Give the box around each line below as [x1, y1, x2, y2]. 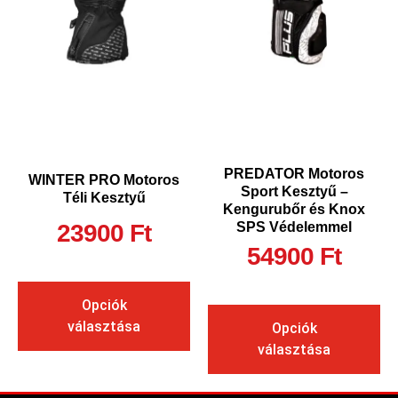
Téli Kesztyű [62, 190, 146, 206]
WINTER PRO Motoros [28, 172, 179, 188]
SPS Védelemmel [236, 219, 352, 235]
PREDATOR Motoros [224, 166, 364, 182]
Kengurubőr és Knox [223, 202, 365, 218]
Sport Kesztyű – [240, 184, 348, 200]
